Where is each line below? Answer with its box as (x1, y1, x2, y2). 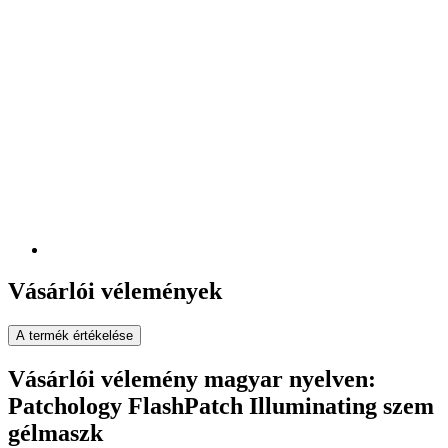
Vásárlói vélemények (8, 278, 222, 305)
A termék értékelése (16, 328, 133, 344)
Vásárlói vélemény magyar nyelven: (8, 366, 376, 393)
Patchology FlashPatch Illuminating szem (8, 393, 434, 420)
